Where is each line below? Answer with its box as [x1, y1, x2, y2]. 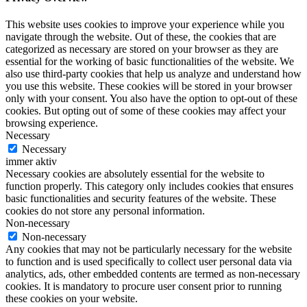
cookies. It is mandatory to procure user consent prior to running [5, 280, 282, 293]
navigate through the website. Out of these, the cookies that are [5, 31, 276, 43]
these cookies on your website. [5, 293, 138, 305]
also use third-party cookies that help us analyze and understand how [5, 68, 302, 80]
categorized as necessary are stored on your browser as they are [5, 43, 278, 56]
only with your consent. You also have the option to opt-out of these [5, 93, 297, 105]
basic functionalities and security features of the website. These [5, 193, 276, 205]
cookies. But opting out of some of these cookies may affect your [5, 105, 286, 117]
